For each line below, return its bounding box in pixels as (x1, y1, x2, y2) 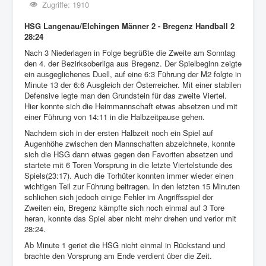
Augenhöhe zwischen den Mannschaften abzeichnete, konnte (24, 138, 235, 150)
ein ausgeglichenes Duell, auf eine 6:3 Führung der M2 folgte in (24, 68, 241, 80)
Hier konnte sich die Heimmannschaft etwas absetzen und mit (24, 100, 237, 112)
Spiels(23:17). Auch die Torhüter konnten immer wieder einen (24, 170, 233, 182)
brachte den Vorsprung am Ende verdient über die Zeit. (24, 250, 212, 262)
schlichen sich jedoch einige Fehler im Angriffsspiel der (24, 191, 213, 203)
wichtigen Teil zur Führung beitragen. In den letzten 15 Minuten (24, 180, 240, 192)
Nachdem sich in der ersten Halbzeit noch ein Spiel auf (24, 127, 213, 139)
